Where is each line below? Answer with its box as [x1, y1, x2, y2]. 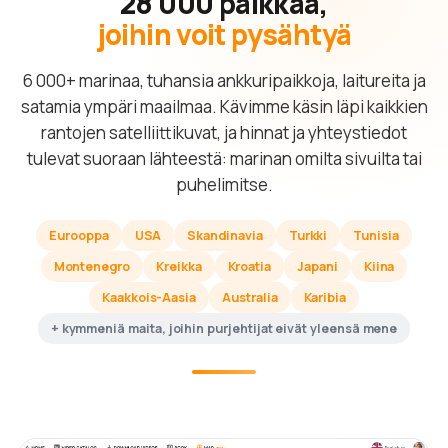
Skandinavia [187, 226, 263, 244]
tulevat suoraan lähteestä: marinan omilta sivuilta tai [26, 146, 422, 170]
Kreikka [155, 257, 202, 275]
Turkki [288, 226, 328, 244]
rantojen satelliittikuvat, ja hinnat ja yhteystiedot [41, 120, 407, 144]
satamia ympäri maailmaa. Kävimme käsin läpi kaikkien [20, 94, 428, 118]
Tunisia [353, 226, 399, 244]
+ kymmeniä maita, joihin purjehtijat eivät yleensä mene [50, 319, 398, 337]
